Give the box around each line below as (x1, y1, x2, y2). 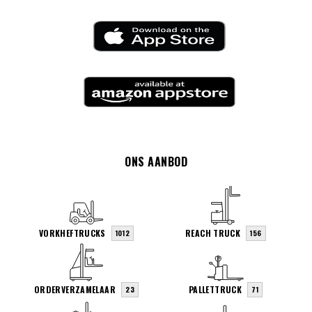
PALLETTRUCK (188, 283, 242, 295)
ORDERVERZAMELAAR (33, 283, 116, 295)
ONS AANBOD (125, 153, 187, 171)
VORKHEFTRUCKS (38, 227, 106, 240)
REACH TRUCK (185, 227, 241, 240)
